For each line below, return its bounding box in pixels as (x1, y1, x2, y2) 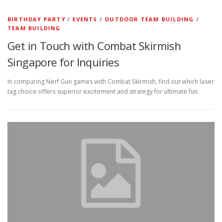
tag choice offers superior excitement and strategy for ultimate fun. (7, 87, 199, 96)
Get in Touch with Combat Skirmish (7, 38, 181, 53)
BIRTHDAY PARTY (7, 15, 65, 23)
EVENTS (72, 15, 98, 23)
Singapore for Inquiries (7, 55, 119, 69)
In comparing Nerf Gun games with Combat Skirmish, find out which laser (7, 77, 214, 86)
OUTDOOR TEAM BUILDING (105, 15, 194, 23)
